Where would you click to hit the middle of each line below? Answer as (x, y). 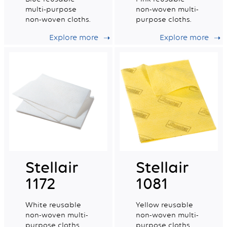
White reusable (53, 205)
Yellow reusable (165, 205)
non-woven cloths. (58, 20)
